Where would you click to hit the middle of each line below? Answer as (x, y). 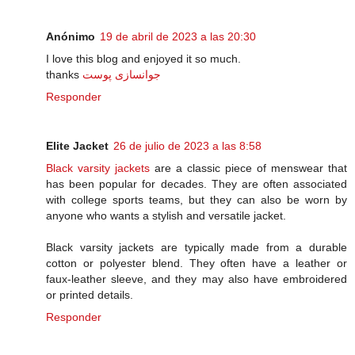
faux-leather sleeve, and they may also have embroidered (197, 279)
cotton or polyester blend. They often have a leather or (197, 263)
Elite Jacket (77, 146)
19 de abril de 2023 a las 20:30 (178, 37)
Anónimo (71, 37)
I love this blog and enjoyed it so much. (143, 59)
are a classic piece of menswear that (248, 168)
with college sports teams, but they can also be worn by (197, 200)
